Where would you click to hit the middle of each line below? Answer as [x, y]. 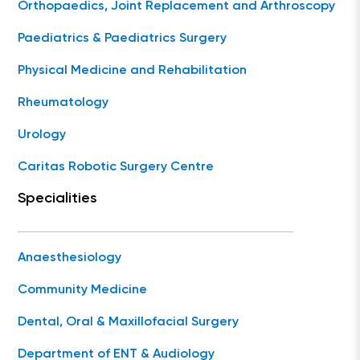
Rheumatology [63, 103]
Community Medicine [83, 290]
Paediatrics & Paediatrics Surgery [123, 39]
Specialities [58, 198]
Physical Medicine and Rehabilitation [133, 71]
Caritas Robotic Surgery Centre [116, 167]
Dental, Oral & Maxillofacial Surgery [129, 322]
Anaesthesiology [70, 258]
